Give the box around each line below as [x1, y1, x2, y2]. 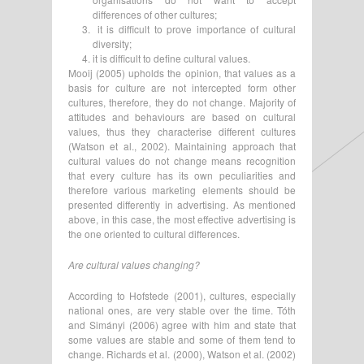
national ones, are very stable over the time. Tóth [68, 302, 296, 317]
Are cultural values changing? [68, 257, 200, 271]
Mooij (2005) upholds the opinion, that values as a [68, 65, 296, 80]
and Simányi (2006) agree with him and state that [68, 317, 296, 331]
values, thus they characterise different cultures [68, 123, 296, 138]
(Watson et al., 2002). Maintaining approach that [68, 138, 296, 153]
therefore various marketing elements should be [68, 182, 296, 197]
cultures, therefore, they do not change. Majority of [68, 94, 296, 109]
